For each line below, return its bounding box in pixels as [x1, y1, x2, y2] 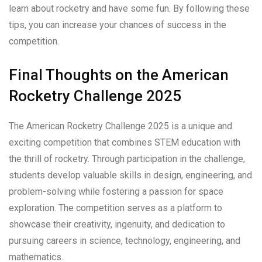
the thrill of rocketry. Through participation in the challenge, [9, 153, 245, 164]
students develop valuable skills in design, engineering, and [9, 169, 252, 181]
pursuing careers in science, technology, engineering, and [9, 235, 240, 246]
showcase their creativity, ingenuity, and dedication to [9, 218, 225, 230]
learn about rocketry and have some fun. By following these [9, 2, 250, 14]
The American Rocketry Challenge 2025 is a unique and [9, 120, 232, 132]
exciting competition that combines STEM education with [9, 136, 240, 148]
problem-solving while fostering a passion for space [9, 185, 223, 197]
